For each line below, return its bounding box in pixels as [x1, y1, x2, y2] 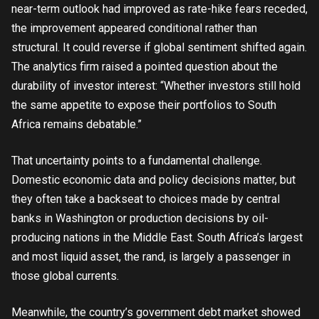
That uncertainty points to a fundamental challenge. [11, 154, 262, 167]
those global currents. [11, 269, 119, 283]
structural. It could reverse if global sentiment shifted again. [11, 41, 307, 54]
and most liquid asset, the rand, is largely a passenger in [11, 250, 291, 263]
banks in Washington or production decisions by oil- [11, 211, 268, 225]
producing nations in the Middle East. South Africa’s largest [11, 231, 303, 244]
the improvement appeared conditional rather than [11, 21, 257, 35]
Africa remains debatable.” [11, 117, 142, 131]
